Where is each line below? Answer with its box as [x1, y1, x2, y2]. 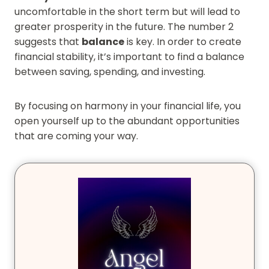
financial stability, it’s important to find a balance [14, 49, 244, 64]
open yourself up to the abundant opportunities [14, 113, 240, 128]
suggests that [14, 34, 82, 49]
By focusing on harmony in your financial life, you [14, 98, 241, 113]
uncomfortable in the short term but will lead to [14, 4, 240, 19]
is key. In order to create [124, 34, 241, 49]
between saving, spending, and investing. [14, 64, 205, 79]
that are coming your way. [14, 128, 138, 143]
